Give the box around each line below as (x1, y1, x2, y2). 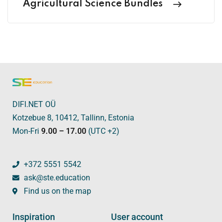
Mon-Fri (12, 126, 41, 136)
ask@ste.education (23, 173, 90, 183)
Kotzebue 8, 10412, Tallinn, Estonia (12, 113, 134, 123)
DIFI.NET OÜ (12, 100, 55, 110)
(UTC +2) (86, 126, 119, 136)
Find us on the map (23, 186, 91, 196)
